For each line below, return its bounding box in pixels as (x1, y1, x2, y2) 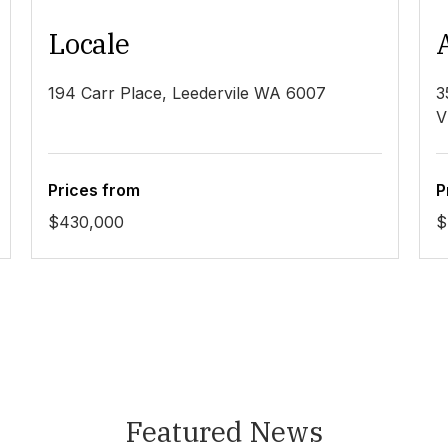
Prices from (48, 180, 141, 201)
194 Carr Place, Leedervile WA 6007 (48, 83, 327, 104)
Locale (48, 25, 130, 63)
